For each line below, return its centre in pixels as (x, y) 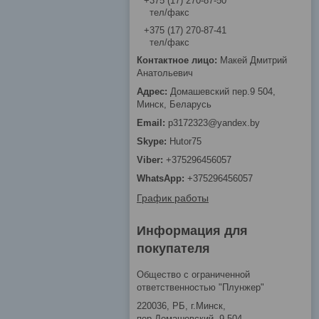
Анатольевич (165, 73)
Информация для (192, 230)
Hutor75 (185, 141)
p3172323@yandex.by (214, 122)
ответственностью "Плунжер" (200, 287)
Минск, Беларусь (174, 104)
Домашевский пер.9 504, (223, 91)
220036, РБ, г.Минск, (181, 305)
